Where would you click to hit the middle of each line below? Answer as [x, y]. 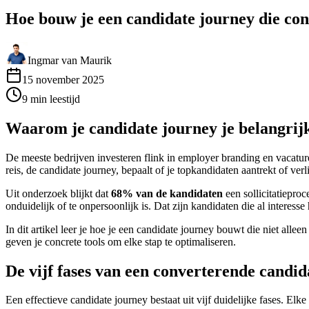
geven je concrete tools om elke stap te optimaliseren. [121, 241]
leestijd [65, 99]
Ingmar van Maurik [70, 60]
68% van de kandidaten [167, 193]
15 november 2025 [63, 79]
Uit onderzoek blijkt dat [58, 193]
